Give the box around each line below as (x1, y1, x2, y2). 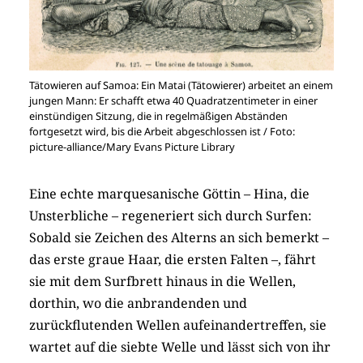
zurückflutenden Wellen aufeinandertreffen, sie (29, 316, 327, 335)
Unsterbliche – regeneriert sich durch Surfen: (29, 207, 312, 225)
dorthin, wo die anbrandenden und (29, 294, 247, 313)
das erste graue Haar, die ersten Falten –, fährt (29, 250, 316, 269)
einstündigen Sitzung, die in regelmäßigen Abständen (29, 109, 288, 124)
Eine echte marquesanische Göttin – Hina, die (29, 185, 310, 203)
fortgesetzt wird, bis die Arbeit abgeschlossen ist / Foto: (29, 124, 295, 139)
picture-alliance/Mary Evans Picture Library (29, 139, 235, 155)
